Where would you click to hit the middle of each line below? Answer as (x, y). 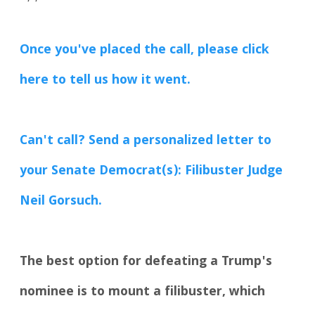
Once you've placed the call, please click (145, 50)
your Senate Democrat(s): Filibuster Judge (152, 171)
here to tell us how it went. (105, 81)
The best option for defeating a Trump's (146, 262)
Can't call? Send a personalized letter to (146, 141)
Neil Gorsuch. (61, 201)
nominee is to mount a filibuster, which (143, 292)
